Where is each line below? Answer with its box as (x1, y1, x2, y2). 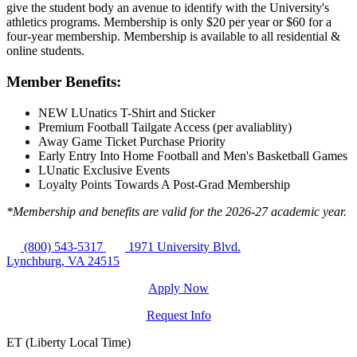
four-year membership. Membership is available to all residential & (6, 29, 340, 44)
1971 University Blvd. (128, 239, 241, 253)
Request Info (146, 308, 211, 322)
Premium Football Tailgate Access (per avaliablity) (38, 120, 292, 134)
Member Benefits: (6, 73, 121, 90)
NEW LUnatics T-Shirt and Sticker (38, 105, 215, 120)
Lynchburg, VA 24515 (6, 253, 120, 268)
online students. (6, 44, 84, 58)
